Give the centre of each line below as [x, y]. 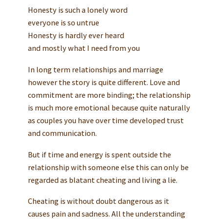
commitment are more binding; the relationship [109, 95]
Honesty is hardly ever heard [76, 35]
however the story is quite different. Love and [104, 82]
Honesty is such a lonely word [77, 10]
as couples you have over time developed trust [106, 120]
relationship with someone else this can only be [108, 167]
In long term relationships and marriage [95, 69]
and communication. [62, 133]
